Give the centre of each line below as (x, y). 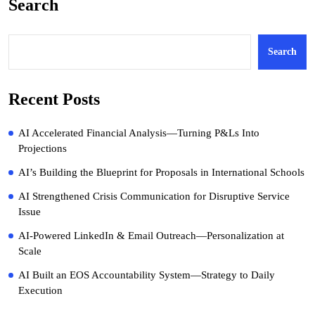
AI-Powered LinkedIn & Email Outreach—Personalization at (151, 235)
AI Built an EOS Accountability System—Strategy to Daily (147, 275)
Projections (43, 148)
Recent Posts (54, 99)
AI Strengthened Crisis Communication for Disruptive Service (154, 196)
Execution (40, 290)
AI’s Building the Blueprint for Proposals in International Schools (161, 172)
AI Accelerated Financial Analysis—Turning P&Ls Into (139, 133)
